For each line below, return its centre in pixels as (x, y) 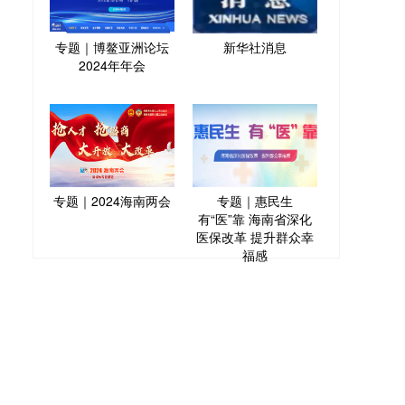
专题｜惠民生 (255, 200)
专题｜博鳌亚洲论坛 (112, 47)
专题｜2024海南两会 (112, 200)
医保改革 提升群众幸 (255, 236)
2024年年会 (112, 65)
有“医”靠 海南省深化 (255, 218)
